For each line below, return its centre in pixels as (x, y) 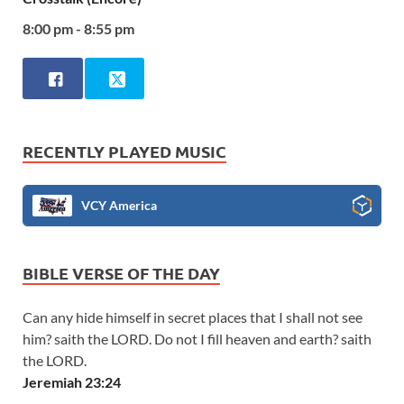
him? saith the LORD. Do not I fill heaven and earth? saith (197, 338)
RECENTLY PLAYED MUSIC (124, 151)
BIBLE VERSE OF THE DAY (121, 272)
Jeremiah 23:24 (72, 381)
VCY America (119, 205)
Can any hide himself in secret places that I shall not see (193, 317)
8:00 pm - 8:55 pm (78, 29)
